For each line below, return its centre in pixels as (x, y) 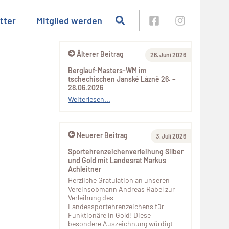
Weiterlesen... (89, 99)
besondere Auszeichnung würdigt (120, 224)
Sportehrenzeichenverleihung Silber (126, 152)
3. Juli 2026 (171, 136)
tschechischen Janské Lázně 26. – (122, 79)
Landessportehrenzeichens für (116, 206)
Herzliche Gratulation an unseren (119, 180)
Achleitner (85, 169)
